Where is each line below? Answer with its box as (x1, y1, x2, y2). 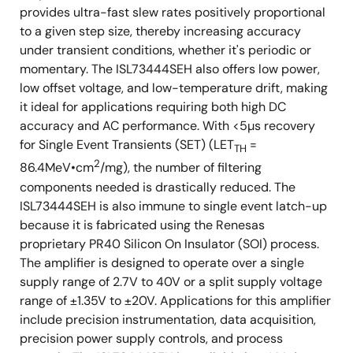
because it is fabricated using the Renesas (20, 216, 265, 233)
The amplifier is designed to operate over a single (20, 254, 304, 271)
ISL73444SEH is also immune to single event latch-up (20, 197, 327, 214)
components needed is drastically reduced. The (20, 178, 295, 195)
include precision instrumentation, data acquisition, (20, 310, 316, 328)
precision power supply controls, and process (20, 329, 283, 347)
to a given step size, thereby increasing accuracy (20, 23, 301, 39)
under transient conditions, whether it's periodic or (20, 42, 311, 58)
